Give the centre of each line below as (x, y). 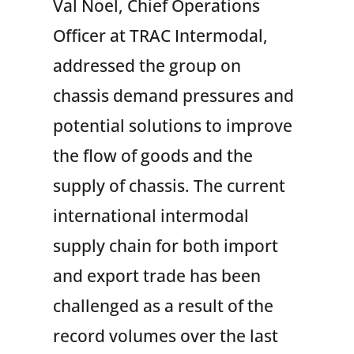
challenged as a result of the (164, 306)
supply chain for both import (166, 246)
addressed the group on (147, 66)
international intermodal (151, 216)
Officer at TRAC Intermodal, (161, 36)
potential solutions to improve (173, 126)
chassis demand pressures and (174, 96)
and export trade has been (157, 276)
